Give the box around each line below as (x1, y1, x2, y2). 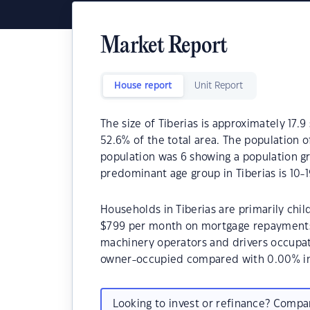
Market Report (100, 35, 228, 59)
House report (114, 82, 172, 90)
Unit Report (194, 82, 243, 90)
